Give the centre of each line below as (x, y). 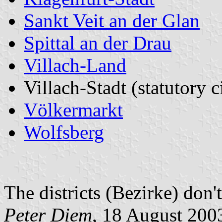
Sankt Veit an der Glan (112, 20)
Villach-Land (75, 65)
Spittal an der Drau (98, 43)
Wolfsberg (64, 132)
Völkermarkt (73, 110)
